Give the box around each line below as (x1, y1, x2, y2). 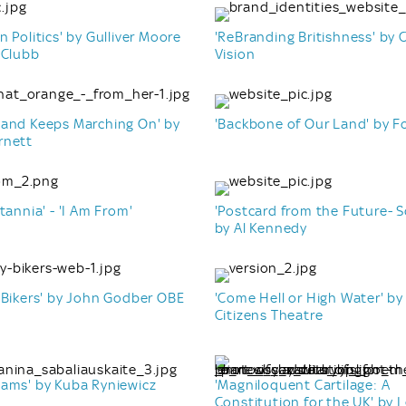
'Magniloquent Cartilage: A (214, 376, 391, 393)
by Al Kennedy (214, 219, 307, 237)
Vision (214, 45, 256, 63)
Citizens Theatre (214, 306, 324, 324)
